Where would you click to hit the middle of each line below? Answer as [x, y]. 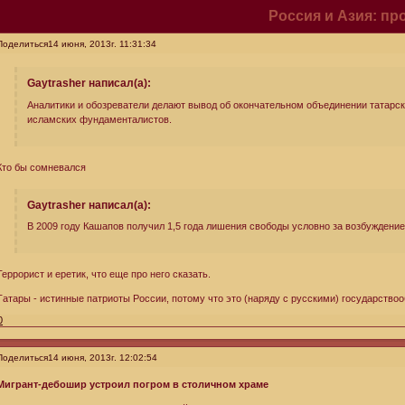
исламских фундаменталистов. [99, 119]
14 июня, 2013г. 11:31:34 [103, 44]
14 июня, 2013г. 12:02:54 [103, 358]
